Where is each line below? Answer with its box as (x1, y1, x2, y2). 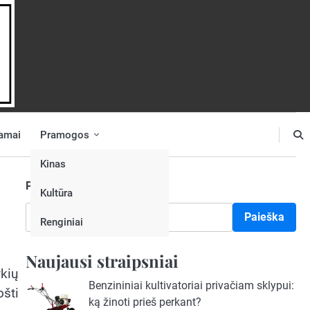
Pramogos (40, 128, 89, 141)
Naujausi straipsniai (25, 250, 179, 272)
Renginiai (40, 215, 83, 228)
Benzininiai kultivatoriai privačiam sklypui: (88, 279, 294, 292)
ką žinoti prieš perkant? (88, 295, 201, 309)
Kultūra (40, 186, 73, 199)
